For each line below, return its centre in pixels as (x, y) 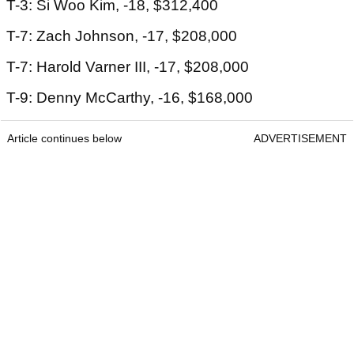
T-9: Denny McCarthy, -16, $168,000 (130, 98)
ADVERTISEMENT (300, 139)
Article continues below (64, 139)
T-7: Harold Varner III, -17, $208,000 (128, 67)
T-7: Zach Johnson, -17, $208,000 (122, 36)
